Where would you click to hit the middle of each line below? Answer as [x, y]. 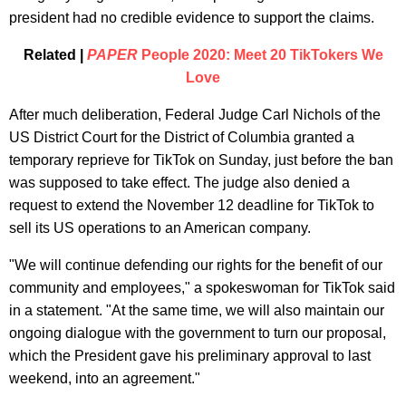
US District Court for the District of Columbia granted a [182, 137]
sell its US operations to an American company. [160, 227]
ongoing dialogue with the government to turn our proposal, [198, 333]
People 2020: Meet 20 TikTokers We [260, 54]
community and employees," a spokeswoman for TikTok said [202, 287]
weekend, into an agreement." [105, 378]
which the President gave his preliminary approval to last [190, 355]
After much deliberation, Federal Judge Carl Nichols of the [195, 114]
